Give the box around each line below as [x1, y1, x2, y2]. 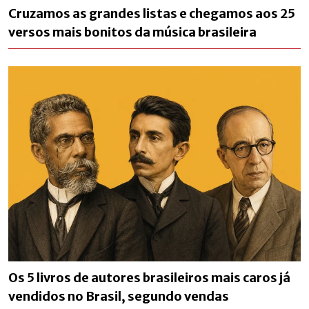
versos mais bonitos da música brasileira [8, 23, 257, 40]
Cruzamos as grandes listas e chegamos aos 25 [8, 5, 295, 21]
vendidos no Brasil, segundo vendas [8, 288, 229, 304]
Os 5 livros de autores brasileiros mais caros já [8, 269, 290, 286]
